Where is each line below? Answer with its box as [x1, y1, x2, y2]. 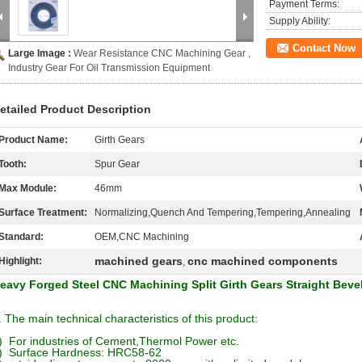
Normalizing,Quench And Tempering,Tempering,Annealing [95, 207, 351, 218]
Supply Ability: [269, 15, 330, 27]
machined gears [95, 255, 183, 267]
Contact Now [293, 42, 356, 54]
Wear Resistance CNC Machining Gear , [74, 48, 250, 59]
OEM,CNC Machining [95, 231, 189, 242]
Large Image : [8, 48, 74, 59]
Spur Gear [95, 158, 140, 170]
